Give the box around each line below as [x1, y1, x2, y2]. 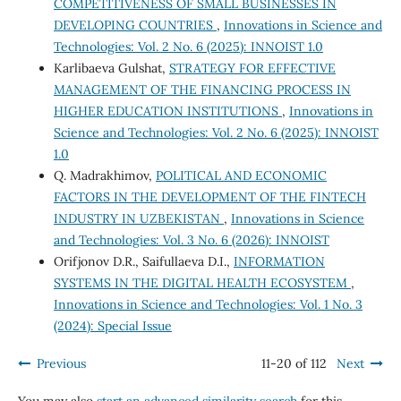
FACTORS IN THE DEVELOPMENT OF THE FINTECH [53, 189, 366, 206]
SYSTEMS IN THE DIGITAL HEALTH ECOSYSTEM [53, 275, 351, 292]
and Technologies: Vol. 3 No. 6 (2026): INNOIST [53, 232, 329, 249]
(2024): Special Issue [53, 318, 172, 335]
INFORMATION [233, 253, 325, 270]
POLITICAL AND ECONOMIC [155, 167, 327, 184]
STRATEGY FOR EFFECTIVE [168, 60, 336, 77]
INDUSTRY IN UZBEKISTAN [53, 210, 224, 227]
